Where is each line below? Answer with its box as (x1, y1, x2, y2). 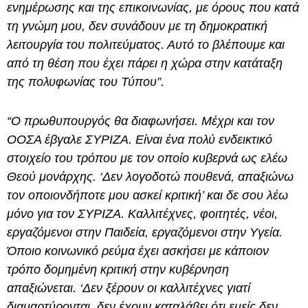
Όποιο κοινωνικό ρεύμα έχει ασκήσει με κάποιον (7, 244, 269, 258)
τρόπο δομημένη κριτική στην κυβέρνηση (7, 263, 229, 277)
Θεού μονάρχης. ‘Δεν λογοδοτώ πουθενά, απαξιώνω (7, 170, 294, 184)
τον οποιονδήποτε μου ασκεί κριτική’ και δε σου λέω (7, 188, 288, 203)
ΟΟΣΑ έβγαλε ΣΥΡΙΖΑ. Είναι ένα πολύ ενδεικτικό (7, 133, 272, 147)
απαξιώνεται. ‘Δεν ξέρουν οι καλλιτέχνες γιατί (7, 281, 250, 296)
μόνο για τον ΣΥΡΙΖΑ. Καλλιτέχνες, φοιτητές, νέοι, (7, 207, 278, 221)
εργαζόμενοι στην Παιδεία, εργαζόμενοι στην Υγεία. (7, 225, 283, 240)
